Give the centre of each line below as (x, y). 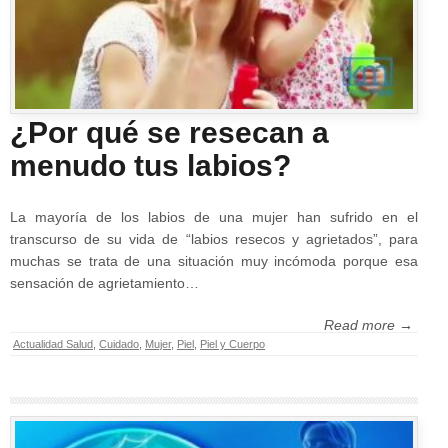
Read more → (368, 325)
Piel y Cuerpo (232, 344)
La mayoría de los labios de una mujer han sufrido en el (214, 217)
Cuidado (119, 344)
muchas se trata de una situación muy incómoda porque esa (214, 261)
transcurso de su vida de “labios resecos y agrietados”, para (214, 239)
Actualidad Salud (53, 344)
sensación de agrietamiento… (104, 283)
